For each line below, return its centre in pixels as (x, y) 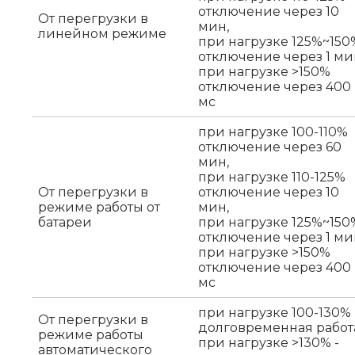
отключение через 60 (270, 147)
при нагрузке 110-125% (272, 177)
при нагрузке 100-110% (273, 132)
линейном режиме (102, 33)
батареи (65, 222)
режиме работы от (99, 207)
